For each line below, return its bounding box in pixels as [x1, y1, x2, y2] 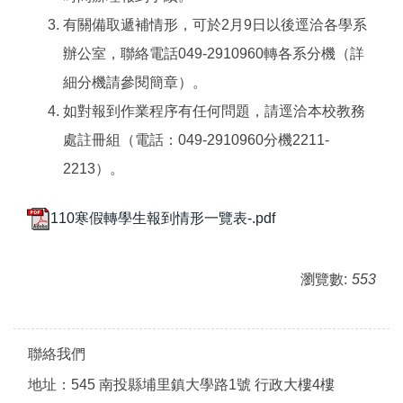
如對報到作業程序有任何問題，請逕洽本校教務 [63, 103, 365, 119]
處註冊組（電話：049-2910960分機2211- [63, 132, 329, 148]
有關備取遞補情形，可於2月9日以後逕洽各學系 [63, 17, 367, 32]
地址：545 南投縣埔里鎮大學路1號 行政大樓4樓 [28, 377, 338, 392]
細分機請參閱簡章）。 [63, 75, 207, 90]
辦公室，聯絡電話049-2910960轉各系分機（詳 [63, 46, 364, 61]
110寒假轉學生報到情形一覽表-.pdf [50, 210, 275, 226]
